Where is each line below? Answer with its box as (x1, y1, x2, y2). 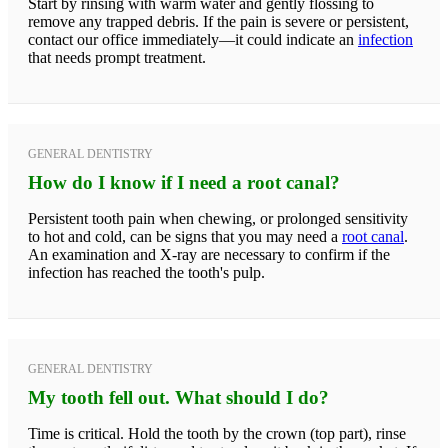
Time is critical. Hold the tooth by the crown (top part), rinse (28, 424, 406, 442)
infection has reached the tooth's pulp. (28, 263, 265, 281)
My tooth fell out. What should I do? (28, 386, 329, 408)
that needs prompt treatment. (28, 48, 206, 66)
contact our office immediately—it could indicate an (28, 30, 358, 48)
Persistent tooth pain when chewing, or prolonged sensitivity (28, 209, 408, 227)
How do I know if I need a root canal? (28, 171, 340, 193)
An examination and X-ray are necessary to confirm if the (28, 245, 390, 263)
